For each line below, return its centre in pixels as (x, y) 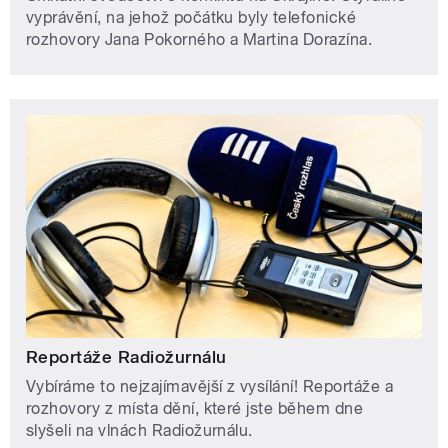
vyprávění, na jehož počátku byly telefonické (191, 17)
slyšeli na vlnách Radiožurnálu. (139, 431)
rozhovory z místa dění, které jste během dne (195, 409)
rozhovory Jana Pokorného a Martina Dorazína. (199, 39)
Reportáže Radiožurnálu (126, 357)
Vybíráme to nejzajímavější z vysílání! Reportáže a (210, 387)
